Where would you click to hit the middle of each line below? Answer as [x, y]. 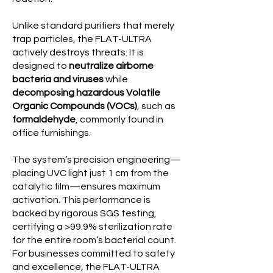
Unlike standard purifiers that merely [93, 26]
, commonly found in [119, 119]
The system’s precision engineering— [97, 160]
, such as [156, 106]
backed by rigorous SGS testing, [84, 213]
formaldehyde [44, 119]
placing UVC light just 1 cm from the [90, 173]
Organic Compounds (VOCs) [75, 106]
